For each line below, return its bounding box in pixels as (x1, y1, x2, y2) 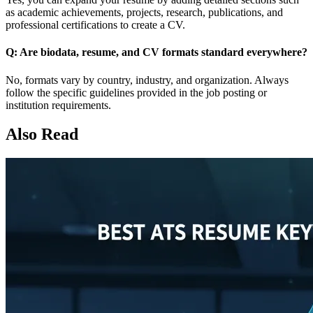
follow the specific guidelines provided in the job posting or (6, 86, 267, 99)
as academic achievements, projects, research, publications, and (6, 6, 283, 18)
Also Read (6, 125, 78, 144)
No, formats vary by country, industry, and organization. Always (6, 73, 289, 86)
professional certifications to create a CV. (6, 19, 185, 31)
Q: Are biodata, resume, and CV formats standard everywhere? (6, 46, 307, 59)
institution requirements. (6, 99, 111, 111)
